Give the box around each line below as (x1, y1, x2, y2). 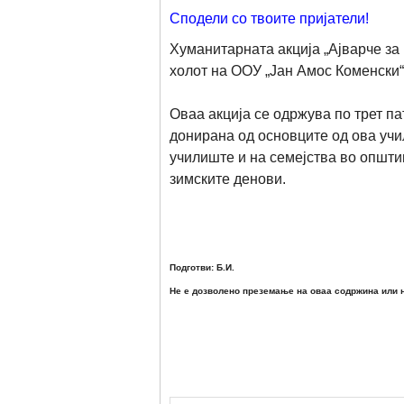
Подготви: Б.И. (170, 262, 234, 272)
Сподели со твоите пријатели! (170, 11, 369, 26)
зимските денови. (170, 171, 344, 187)
